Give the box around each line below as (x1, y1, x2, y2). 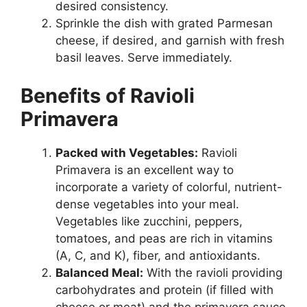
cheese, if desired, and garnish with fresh (56, 34, 284, 47)
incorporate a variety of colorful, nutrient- (56, 180, 282, 194)
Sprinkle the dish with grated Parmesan (56, 16, 273, 30)
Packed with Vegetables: (56, 145, 198, 160)
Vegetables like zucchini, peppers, (56, 214, 243, 228)
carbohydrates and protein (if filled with (56, 282, 273, 297)
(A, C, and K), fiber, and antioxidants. (56, 248, 260, 262)
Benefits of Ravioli (21, 83, 195, 108)
